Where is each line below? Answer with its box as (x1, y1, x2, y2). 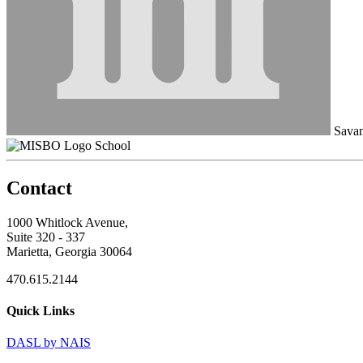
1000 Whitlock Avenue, (6, 215, 128, 229)
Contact (6, 177, 72, 199)
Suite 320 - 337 (6, 229, 85, 244)
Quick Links (6, 303, 75, 318)
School (95, 138, 130, 152)
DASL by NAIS (6, 335, 91, 350)
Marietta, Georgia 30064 (6, 244, 132, 258)
